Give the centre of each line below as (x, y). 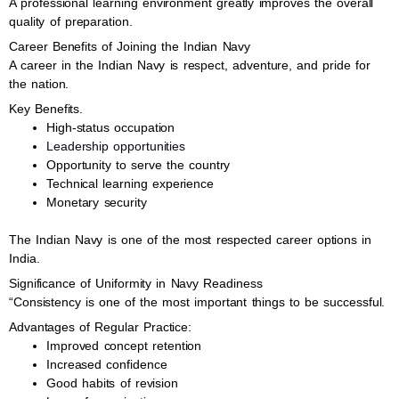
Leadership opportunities (116, 146)
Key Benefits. (46, 109)
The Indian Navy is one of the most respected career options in (191, 240)
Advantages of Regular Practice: (101, 327)
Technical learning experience (130, 183)
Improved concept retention (124, 346)
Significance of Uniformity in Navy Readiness (136, 283)
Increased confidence (107, 364)
